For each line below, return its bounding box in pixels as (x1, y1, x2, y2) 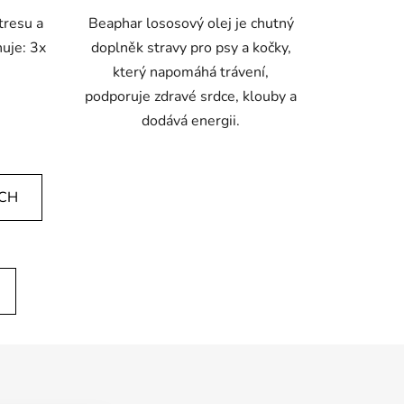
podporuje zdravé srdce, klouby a (85, 86, 298, 106)
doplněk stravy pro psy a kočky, (90, 37, 291, 58)
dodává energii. (142, 110, 241, 131)
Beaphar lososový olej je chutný (87, 13, 294, 33)
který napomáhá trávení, (113, 61, 270, 82)
